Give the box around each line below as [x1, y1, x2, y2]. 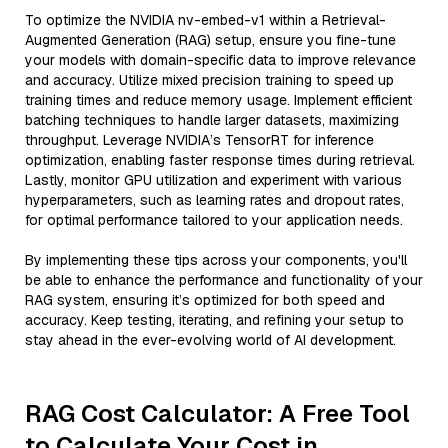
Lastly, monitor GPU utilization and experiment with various [25, 171, 402, 189]
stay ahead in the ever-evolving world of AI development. [25, 331, 396, 349]
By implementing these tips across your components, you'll [25, 251, 407, 269]
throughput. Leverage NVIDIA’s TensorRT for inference [25, 131, 374, 149]
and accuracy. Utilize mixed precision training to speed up [25, 71, 394, 89]
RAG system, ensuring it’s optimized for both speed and [25, 291, 385, 309]
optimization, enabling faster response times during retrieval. [25, 151, 415, 169]
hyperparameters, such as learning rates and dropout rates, [25, 191, 404, 209]
